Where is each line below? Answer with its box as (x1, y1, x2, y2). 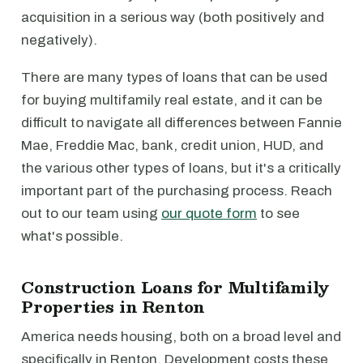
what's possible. (21, 228, 123, 244)
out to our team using (21, 206, 161, 221)
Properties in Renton (21, 293, 206, 319)
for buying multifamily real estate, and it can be (21, 92, 322, 108)
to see (257, 206, 300, 221)
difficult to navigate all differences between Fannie (21, 115, 342, 130)
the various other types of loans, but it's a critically (21, 160, 341, 176)
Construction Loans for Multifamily (21, 274, 330, 300)
